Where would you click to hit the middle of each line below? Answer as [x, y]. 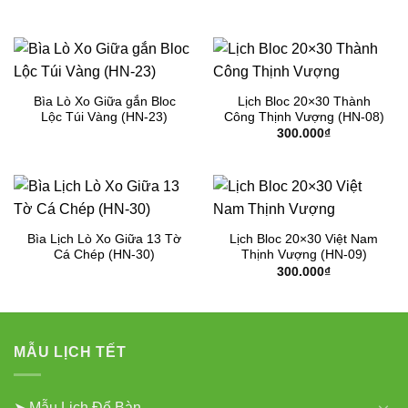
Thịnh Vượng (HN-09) [304, 255]
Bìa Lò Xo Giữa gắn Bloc [104, 102]
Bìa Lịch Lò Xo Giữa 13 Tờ [104, 240]
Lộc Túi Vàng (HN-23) [104, 117]
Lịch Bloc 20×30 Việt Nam [304, 240]
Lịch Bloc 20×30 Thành [304, 102]
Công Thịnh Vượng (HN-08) [304, 117]
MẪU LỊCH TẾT [70, 352]
